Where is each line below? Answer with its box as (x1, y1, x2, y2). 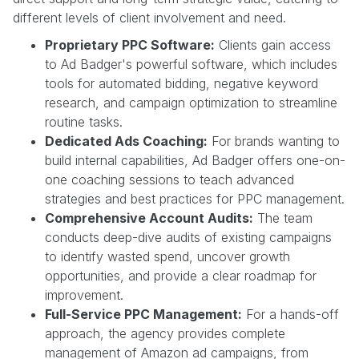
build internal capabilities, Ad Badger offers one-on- (45, 151, 345, 168)
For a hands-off (242, 305, 339, 322)
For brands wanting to (208, 132, 340, 149)
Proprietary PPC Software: (45, 36, 215, 53)
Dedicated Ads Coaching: (45, 132, 208, 149)
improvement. (45, 286, 123, 303)
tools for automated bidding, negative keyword (45, 75, 318, 91)
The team (253, 209, 313, 226)
